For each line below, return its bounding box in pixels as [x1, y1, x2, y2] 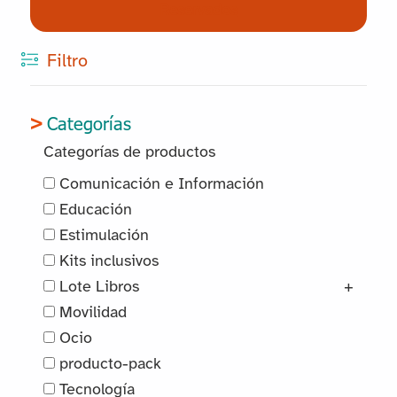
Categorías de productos [43, 144, 216, 162]
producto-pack [55, 355, 162, 373]
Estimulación [55, 227, 150, 245]
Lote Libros [55, 278, 140, 296]
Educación [55, 201, 133, 219]
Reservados [159, 3, 237, 19]
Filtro [46, 52, 88, 72]
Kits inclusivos [55, 253, 160, 270]
